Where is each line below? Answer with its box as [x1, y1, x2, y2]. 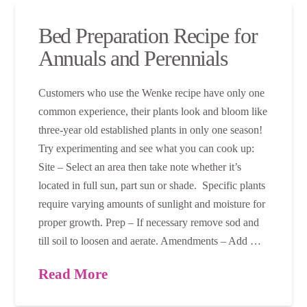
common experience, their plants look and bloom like [38, 106, 267, 118]
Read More [38, 267, 108, 282]
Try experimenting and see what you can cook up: [38, 143, 254, 155]
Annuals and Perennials [38, 46, 228, 71]
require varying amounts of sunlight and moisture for [38, 198, 265, 210]
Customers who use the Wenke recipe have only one [38, 87, 265, 99]
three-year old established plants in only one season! [38, 124, 268, 136]
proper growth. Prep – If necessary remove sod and [38, 217, 259, 229]
